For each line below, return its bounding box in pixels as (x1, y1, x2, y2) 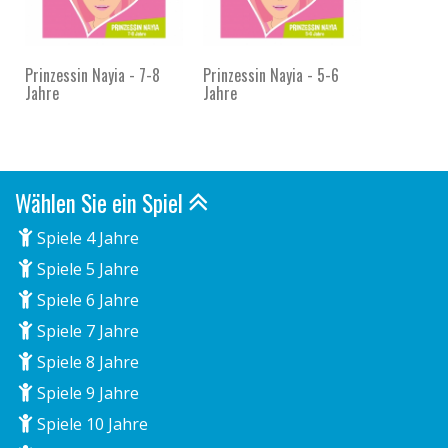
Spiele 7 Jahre (33, 319, 139, 342)
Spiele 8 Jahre (33, 350, 139, 373)
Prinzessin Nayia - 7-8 (25, 62, 160, 87)
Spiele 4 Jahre (33, 226, 139, 249)
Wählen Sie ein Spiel (15, 185, 188, 220)
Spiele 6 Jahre (33, 288, 139, 311)
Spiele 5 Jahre (33, 257, 139, 280)
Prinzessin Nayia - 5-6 (203, 62, 339, 87)
